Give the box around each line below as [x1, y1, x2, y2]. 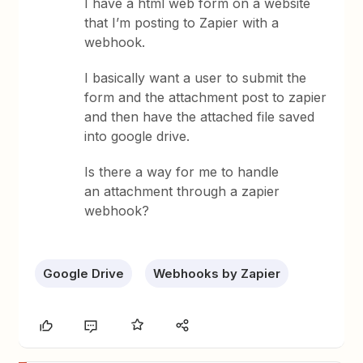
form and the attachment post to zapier [84, 89, 327, 105]
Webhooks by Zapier [153, 266, 281, 281]
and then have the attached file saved [84, 109, 315, 125]
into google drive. [84, 128, 190, 144]
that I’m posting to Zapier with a [84, 15, 280, 31]
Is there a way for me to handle [84, 164, 280, 180]
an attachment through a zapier [84, 183, 280, 199]
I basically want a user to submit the [84, 70, 307, 86]
